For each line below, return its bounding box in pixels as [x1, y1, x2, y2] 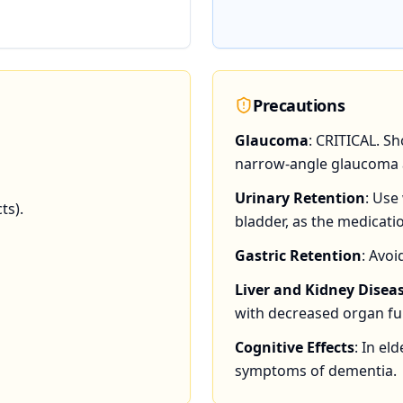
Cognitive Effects [235, 337, 354, 357]
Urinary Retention [235, 188, 365, 208]
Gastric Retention [235, 246, 362, 265]
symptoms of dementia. [235, 361, 397, 381]
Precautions [253, 94, 345, 116]
